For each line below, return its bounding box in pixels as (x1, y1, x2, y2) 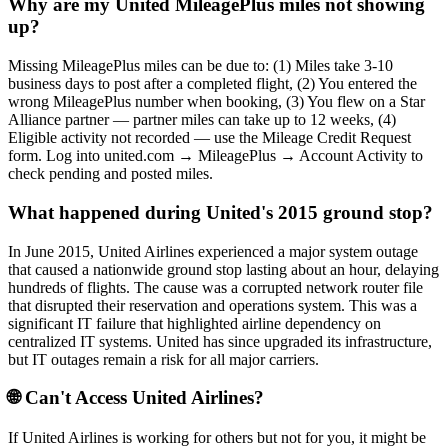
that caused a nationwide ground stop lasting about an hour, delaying (8, 260, 439, 278)
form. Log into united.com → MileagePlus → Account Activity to (8, 147, 423, 165)
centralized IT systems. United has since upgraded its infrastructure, (8, 332, 432, 350)
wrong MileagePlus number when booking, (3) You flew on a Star (8, 93, 425, 111)
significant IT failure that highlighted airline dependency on (8, 314, 381, 332)
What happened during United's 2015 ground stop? (8, 201, 433, 223)
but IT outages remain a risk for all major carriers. (8, 350, 319, 368)
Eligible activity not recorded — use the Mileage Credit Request (8, 129, 411, 147)
